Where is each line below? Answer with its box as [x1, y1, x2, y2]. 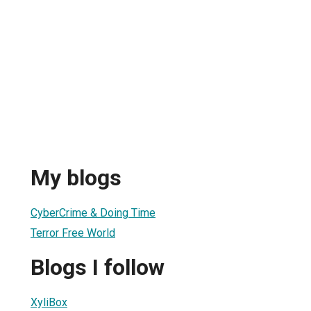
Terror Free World [31, 226, 115, 239]
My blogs [31, 165, 121, 192]
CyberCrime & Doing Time [31, 205, 155, 219]
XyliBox [31, 295, 67, 309]
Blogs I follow [31, 254, 165, 281]
